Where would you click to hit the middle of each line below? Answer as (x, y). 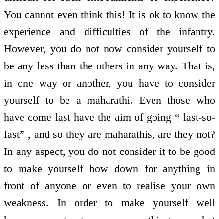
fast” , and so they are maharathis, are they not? (109, 134)
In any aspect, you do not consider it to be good (109, 151)
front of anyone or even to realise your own (109, 185)
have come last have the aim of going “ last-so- (109, 117)
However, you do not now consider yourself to (109, 48)
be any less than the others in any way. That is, (109, 66)
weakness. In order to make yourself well (109, 202)
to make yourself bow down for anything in (109, 168)
